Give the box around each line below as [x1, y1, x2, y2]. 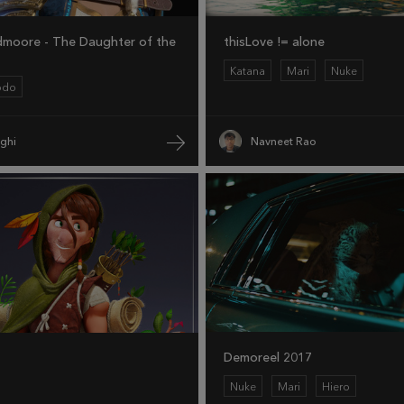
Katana [230, 65, 265, 78]
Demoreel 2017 [224, 350, 312, 366]
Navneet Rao [251, 134, 317, 148]
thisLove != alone [224, 34, 325, 50]
